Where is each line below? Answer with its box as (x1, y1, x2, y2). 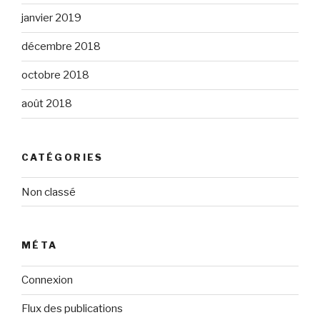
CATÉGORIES (21, 151, 104, 163)
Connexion (21, 274, 73, 286)
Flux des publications (21, 302, 123, 315)
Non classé (21, 185, 76, 199)
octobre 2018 (21, 69, 89, 81)
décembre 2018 (21, 40, 101, 53)
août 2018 (21, 97, 72, 110)
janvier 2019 (21, 11, 81, 24)
